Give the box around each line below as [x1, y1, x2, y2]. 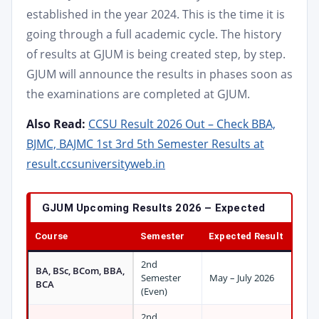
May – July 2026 [209, 271, 274, 284]
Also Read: [26, 116, 85, 132]
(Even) [141, 285, 167, 298]
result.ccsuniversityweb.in [26, 156, 165, 172]
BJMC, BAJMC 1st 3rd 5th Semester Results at [26, 136, 264, 152]
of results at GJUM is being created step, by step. [26, 46, 286, 62]
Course [35, 231, 68, 241]
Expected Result [209, 231, 283, 241]
